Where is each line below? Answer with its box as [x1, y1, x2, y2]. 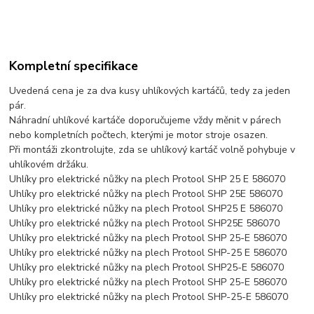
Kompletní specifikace [9, 57, 139, 74]
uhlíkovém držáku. [9, 157, 89, 171]
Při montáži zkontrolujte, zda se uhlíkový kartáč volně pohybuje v [9, 142, 296, 156]
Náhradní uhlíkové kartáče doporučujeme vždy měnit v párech [9, 113, 282, 127]
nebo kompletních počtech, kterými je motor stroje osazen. [9, 128, 268, 142]
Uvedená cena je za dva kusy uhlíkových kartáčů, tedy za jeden [9, 83, 291, 97]
